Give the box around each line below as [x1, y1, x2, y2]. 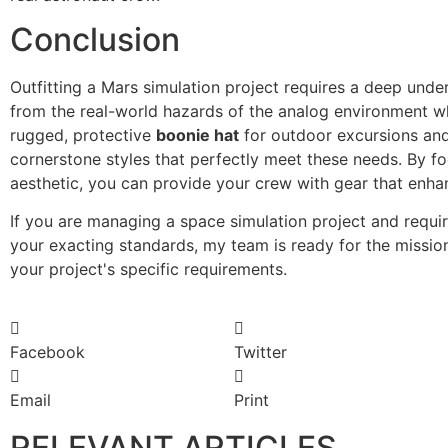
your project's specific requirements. [10, 259, 287, 280]
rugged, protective [10, 124, 156, 145]
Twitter [234, 341, 287, 362]
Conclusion [10, 19, 180, 59]
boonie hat [156, 124, 239, 145]
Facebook [10, 341, 85, 362]
